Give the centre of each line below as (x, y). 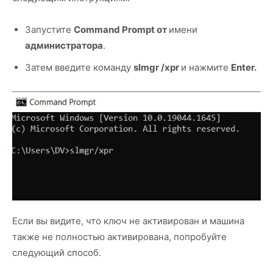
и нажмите (206, 68)
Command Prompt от (121, 30)
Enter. (244, 68)
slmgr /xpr (157, 68)
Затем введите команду (79, 68)
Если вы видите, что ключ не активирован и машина (128, 221)
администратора (64, 46)
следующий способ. (57, 253)
